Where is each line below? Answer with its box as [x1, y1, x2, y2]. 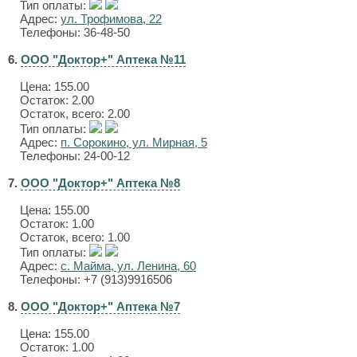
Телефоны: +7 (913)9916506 [20, 273, 172, 286]
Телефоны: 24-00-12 [20, 149, 130, 163]
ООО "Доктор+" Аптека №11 [21, 53, 186, 66]
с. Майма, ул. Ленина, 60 [61, 259, 196, 273]
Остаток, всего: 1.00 [20, 230, 130, 244]
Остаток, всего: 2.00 [20, 107, 130, 120]
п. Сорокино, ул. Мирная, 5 [61, 135, 207, 149]
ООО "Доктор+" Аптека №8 [21, 176, 180, 190]
